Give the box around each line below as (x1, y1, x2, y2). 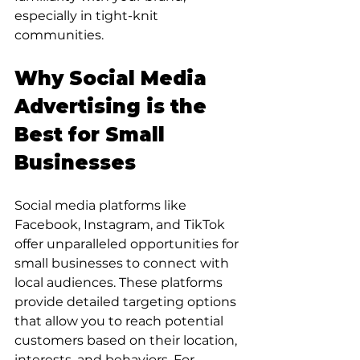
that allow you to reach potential (14, 313, 227, 329)
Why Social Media (14, 66, 212, 90)
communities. (14, 27, 104, 43)
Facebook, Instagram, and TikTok (14, 216, 228, 232)
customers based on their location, (14, 332, 240, 348)
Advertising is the (14, 94, 212, 118)
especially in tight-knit (14, 7, 162, 23)
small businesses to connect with (14, 255, 232, 271)
